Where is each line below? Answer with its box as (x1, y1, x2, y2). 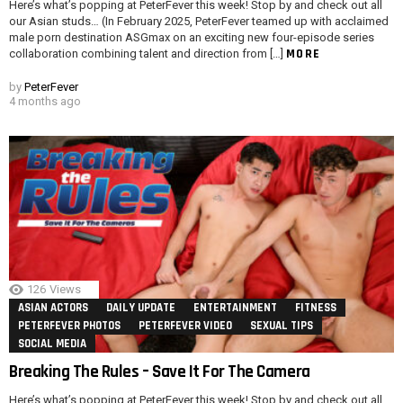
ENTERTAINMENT (193, 300, 277, 315)
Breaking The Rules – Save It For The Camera (9, 360, 310, 383)
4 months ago (9, 94, 81, 108)
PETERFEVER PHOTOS (18, 318, 121, 333)
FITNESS (295, 300, 336, 315)
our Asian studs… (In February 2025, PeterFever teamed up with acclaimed (9, 13, 389, 28)
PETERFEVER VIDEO (139, 318, 232, 333)
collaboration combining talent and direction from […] (9, 46, 286, 60)
